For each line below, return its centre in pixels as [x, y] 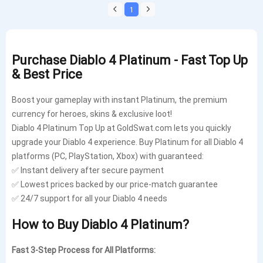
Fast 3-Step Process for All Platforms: [84, 249]
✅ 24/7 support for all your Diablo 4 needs [90, 198]
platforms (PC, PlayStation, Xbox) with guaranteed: [108, 156]
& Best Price [47, 73]
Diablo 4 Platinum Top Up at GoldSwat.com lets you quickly [122, 127]
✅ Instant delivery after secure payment [88, 170]
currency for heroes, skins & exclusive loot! [92, 113]
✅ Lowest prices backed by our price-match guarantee [115, 184]
